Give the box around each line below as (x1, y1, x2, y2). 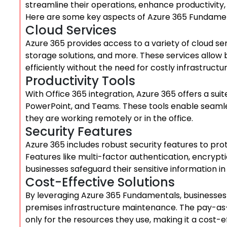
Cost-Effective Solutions (25, 174, 175, 191)
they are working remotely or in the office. (25, 112, 193, 124)
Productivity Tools (25, 72, 135, 89)
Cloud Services (25, 22, 117, 39)
